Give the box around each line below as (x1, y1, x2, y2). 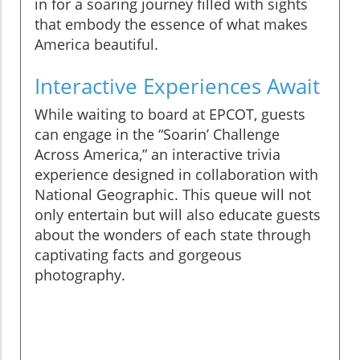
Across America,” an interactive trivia (35, 144, 280, 164)
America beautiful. (35, 34, 158, 54)
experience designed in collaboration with (35, 164, 318, 184)
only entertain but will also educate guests (35, 204, 321, 224)
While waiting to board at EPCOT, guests (35, 104, 305, 124)
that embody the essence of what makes (35, 14, 308, 34)
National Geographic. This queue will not (35, 184, 311, 204)
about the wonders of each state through (35, 224, 311, 244)
